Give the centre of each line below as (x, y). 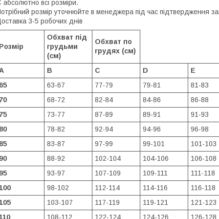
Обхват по (113, 41)
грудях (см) (115, 51)
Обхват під (67, 37)
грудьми (62, 46)
